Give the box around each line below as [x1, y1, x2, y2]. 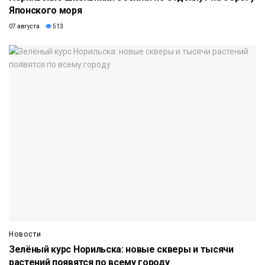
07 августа [9, 22, 40, 30]
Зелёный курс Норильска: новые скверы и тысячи [9, 244, 234, 256]
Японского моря [9, 4, 82, 16]
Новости [9, 230, 41, 239]
